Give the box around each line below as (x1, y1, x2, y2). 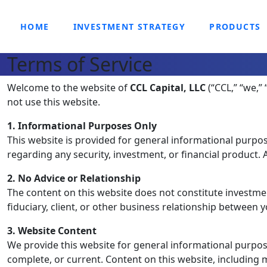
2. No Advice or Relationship (7, 172, 141, 185)
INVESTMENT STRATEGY (73, 21, 186, 32)
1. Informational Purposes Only (7, 119, 157, 132)
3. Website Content (7, 224, 97, 237)
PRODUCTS (209, 21, 261, 32)
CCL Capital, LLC (130, 81, 206, 94)
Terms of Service (7, 51, 153, 77)
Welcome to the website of (7, 81, 130, 94)
